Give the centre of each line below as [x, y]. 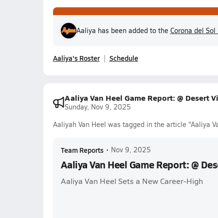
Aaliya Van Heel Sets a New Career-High [132, 181]
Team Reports [82, 150]
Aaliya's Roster [76, 58]
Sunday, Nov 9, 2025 [98, 107]
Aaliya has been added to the [123, 30]
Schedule [124, 58]
